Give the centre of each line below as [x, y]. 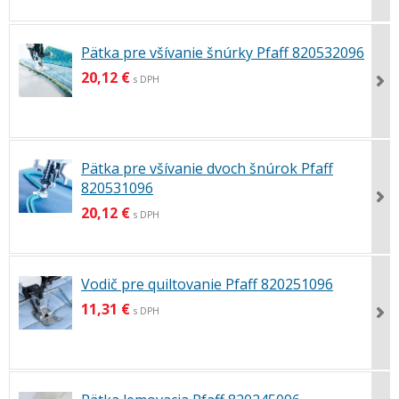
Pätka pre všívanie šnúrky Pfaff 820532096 [223, 52]
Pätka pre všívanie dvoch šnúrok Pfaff [207, 168]
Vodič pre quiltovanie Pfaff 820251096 [207, 284]
